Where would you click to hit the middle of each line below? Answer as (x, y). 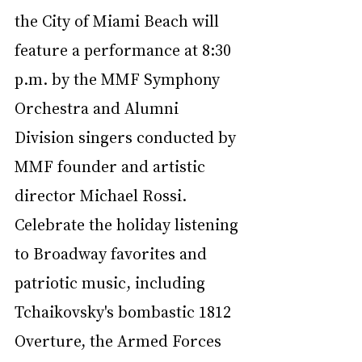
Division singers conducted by (127, 136)
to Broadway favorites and (113, 253)
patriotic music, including (112, 282)
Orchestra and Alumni (99, 107)
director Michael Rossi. (103, 194)
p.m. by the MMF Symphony (119, 78)
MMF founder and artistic (112, 165)
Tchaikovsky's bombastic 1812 (125, 311)
